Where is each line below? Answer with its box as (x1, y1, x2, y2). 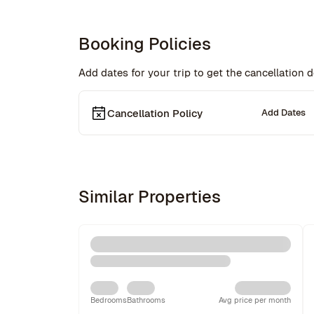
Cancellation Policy (107, 106, 203, 120)
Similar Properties (78, 186, 221, 207)
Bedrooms (90, 295, 127, 305)
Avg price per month (219, 295, 291, 305)
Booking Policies (78, 33, 211, 55)
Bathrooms (127, 295, 165, 305)
